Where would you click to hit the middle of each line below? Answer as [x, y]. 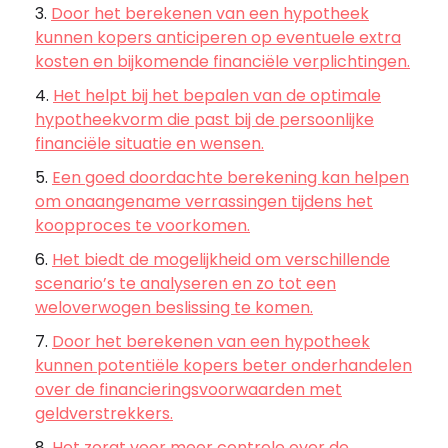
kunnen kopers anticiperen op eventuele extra [218, 38]
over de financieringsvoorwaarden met [188, 390]
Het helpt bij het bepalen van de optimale [217, 96]
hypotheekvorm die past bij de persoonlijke [204, 120]
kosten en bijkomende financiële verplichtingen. [222, 62]
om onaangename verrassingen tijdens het [204, 202]
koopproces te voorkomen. [142, 226]
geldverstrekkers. [104, 414]
